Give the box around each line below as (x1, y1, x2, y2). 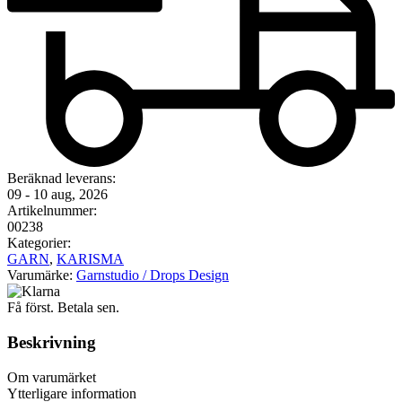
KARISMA (57, 251, 124, 267)
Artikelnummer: (7, 203, 97, 219)
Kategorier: (7, 235, 71, 251)
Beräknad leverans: (7, 170, 116, 187)
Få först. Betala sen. (7, 300, 119, 316)
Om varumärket (7, 369, 96, 385)
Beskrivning (7, 333, 96, 353)
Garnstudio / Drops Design (76, 267, 229, 284)
